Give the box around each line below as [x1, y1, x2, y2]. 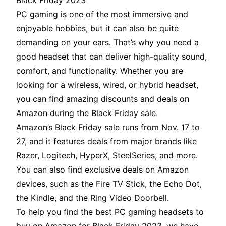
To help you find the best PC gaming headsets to [16, 207, 204, 217]
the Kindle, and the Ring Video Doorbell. [16, 193, 169, 203]
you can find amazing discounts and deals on [16, 94, 189, 104]
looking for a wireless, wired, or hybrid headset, [16, 80, 198, 90]
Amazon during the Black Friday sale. [16, 108, 158, 119]
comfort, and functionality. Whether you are [16, 66, 183, 76]
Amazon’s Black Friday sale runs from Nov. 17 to [16, 122, 200, 133]
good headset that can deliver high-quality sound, [16, 51, 207, 62]
